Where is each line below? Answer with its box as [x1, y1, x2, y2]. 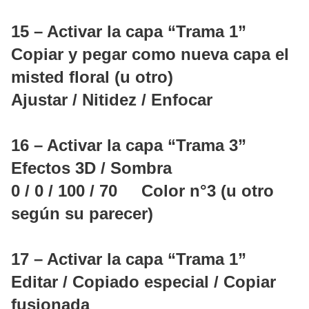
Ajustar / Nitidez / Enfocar [11, 90, 212, 110]
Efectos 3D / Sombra [11, 159, 172, 178]
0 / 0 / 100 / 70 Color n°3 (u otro [11, 181, 274, 201]
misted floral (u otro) [11, 68, 173, 87]
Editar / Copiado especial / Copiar [11, 272, 276, 292]
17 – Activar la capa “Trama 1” [11, 250, 246, 269]
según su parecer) [11, 204, 153, 223]
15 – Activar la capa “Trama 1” [11, 22, 246, 41]
